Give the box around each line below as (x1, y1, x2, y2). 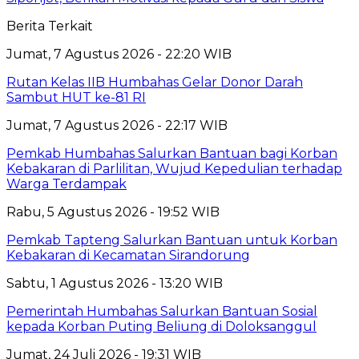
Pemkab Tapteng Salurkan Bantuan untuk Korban (6, 232, 337, 248)
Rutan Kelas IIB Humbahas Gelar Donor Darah (6, 74, 303, 90)
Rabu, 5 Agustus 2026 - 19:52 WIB (6, 204, 220, 220)
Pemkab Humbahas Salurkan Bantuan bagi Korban (6, 145, 337, 161)
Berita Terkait (6, 18, 93, 34)
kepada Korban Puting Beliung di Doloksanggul (6, 318, 317, 334)
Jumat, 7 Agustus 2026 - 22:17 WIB (6, 117, 228, 133)
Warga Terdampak (6, 175, 127, 192)
